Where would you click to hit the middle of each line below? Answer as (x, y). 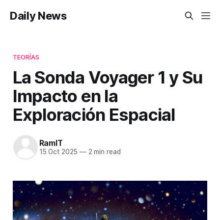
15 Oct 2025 (58, 152)
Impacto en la (65, 96)
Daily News (38, 16)
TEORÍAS (26, 57)
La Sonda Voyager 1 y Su (108, 77)
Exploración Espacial (94, 114)
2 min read (103, 152)
